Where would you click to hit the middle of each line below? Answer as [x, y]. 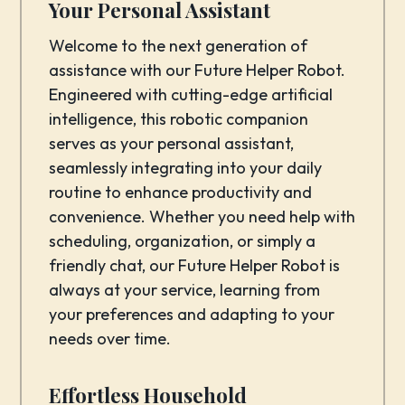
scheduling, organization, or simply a [183, 241]
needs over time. [110, 339]
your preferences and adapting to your [192, 314]
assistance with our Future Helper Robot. [198, 70]
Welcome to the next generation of [179, 46]
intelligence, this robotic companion [179, 119]
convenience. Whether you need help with [202, 217]
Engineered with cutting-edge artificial [191, 94]
